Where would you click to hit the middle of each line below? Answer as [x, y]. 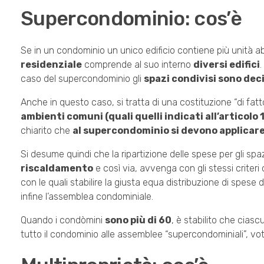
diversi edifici [227, 64]
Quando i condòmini [63, 220]
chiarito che [47, 130]
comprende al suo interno [138, 64]
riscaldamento [57, 168]
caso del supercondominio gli [82, 78]
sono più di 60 [138, 220]
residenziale [51, 64]
